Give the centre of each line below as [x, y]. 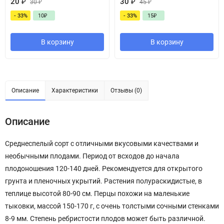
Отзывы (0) [126, 91]
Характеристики [75, 91]
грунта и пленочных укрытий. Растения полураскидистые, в [103, 181]
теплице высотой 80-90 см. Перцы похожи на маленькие [97, 194]
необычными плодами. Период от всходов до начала [92, 156]
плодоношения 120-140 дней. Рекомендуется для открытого [104, 169]
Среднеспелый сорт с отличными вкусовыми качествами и [102, 144]
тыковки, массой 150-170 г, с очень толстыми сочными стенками [112, 206]
